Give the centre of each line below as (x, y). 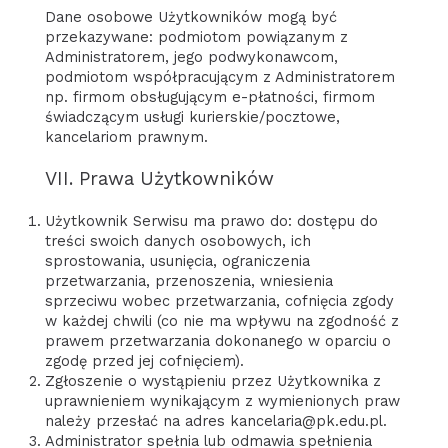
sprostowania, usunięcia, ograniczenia (177, 260)
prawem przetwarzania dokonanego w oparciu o (217, 340)
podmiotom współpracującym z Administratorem (219, 77)
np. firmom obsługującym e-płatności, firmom (209, 97)
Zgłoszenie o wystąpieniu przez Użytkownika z (212, 380)
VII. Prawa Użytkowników (159, 179)
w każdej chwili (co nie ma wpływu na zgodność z (221, 320)
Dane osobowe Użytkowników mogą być (190, 17)
